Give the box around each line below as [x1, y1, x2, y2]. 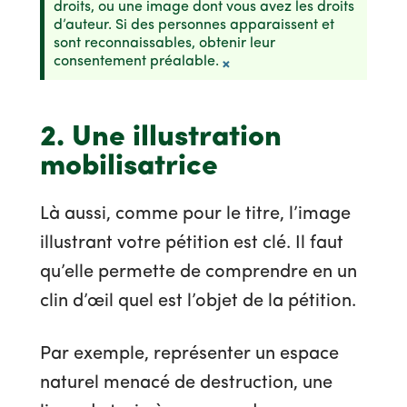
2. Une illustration [40, 124, 282, 154]
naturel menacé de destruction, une [40, 374, 333, 393]
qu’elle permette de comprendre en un [40, 263, 357, 283]
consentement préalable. [54, 55, 219, 70]
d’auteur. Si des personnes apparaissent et [54, 18, 334, 34]
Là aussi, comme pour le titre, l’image [40, 205, 351, 224]
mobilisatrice [40, 153, 218, 183]
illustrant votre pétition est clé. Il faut [40, 234, 343, 253]
